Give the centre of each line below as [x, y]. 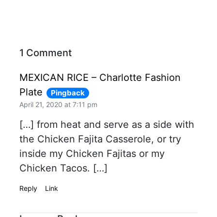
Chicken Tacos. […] [63, 168]
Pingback [68, 93]
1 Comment [46, 53]
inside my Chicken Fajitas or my [92, 154]
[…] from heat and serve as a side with [107, 125]
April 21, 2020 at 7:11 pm [58, 105]
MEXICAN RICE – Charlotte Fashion [100, 78]
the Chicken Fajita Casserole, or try [100, 139]
